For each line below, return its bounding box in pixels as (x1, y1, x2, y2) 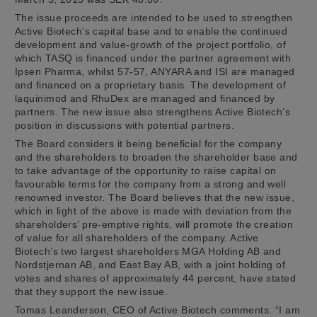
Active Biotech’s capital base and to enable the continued (15, 25, 288, 37)
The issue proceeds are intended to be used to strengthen (15, 11, 293, 23)
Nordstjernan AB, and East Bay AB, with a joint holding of (15, 258, 286, 270)
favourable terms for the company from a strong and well (15, 178, 287, 190)
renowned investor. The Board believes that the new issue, (15, 191, 295, 203)
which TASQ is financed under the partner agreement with (15, 52, 292, 64)
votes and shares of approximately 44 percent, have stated (15, 272, 296, 284)
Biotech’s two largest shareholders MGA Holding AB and (15, 245, 282, 257)
